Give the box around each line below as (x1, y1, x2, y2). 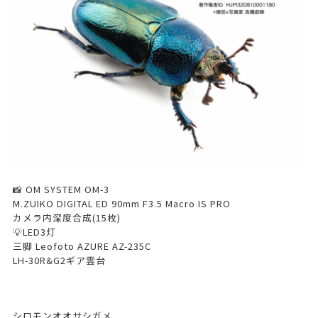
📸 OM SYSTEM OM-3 (12, 182, 109, 196)
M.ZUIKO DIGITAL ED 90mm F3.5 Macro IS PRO (12, 196, 231, 210)
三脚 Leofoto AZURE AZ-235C (12, 238, 151, 253)
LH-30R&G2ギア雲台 (12, 253, 106, 267)
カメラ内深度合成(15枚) (12, 210, 121, 224)
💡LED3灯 (12, 224, 56, 238)
